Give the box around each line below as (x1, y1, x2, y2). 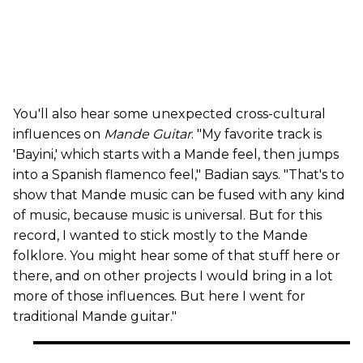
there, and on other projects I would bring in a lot (13, 268, 333, 284)
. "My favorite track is (191, 126, 322, 143)
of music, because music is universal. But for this (13, 207, 322, 224)
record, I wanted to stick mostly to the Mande (13, 228, 308, 244)
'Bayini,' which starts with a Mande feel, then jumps (13, 147, 339, 163)
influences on (13, 126, 104, 143)
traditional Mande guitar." (13, 309, 177, 325)
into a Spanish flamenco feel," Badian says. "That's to (13, 167, 344, 183)
